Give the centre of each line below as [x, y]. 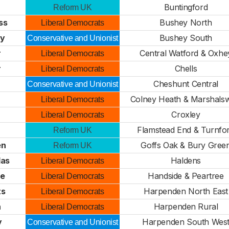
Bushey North [186, 22]
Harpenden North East [186, 191]
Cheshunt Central [186, 84]
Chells [186, 68]
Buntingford [186, 7]
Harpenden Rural [186, 207]
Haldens [186, 161]
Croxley [186, 114]
